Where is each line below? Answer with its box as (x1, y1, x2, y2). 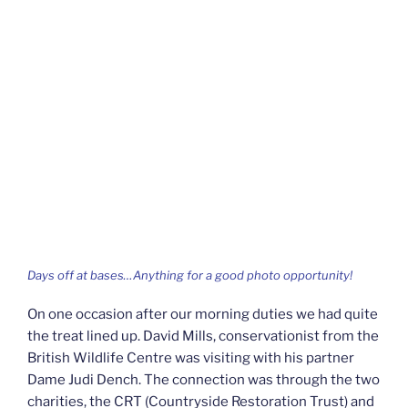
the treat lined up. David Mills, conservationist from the (27, 327, 379, 344)
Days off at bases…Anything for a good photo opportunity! (27, 268, 352, 283)
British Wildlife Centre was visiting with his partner (27, 349, 354, 366)
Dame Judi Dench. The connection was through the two (27, 371, 380, 388)
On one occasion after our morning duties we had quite (27, 305, 378, 322)
